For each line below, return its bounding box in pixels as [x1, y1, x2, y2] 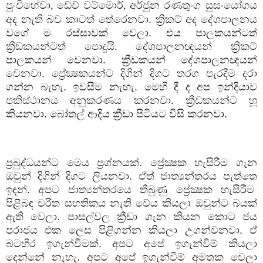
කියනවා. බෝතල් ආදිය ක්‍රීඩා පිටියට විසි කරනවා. [6, 107, 227, 120]
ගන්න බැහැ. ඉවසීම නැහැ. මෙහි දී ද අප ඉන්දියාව [6, 80, 257, 93]
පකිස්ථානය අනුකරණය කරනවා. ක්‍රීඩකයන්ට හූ [6, 94, 257, 106]
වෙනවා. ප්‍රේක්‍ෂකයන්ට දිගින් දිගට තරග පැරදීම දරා [6, 67, 257, 79]
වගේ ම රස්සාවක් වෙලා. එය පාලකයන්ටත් [6, 26, 257, 39]
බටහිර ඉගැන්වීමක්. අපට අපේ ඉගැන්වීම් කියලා [6, 237, 257, 249]
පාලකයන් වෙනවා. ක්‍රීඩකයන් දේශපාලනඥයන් [6, 53, 257, 66]
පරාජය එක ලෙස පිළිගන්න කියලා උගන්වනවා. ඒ [6, 224, 257, 236]
